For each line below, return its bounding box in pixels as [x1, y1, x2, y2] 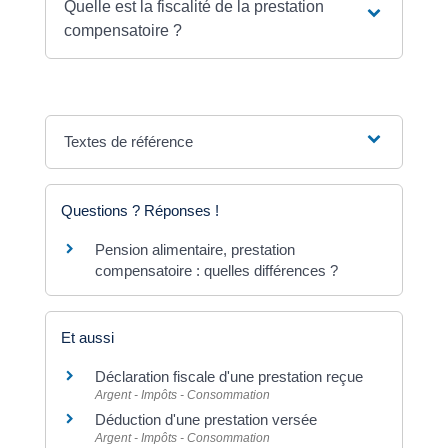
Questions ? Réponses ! [60, 202, 219, 220]
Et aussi [60, 329, 114, 347]
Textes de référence [64, 133, 194, 151]
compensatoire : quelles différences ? [94, 262, 338, 280]
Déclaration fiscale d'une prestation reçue [94, 368, 363, 386]
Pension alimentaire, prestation [94, 241, 295, 259]
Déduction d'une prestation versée [94, 411, 317, 429]
